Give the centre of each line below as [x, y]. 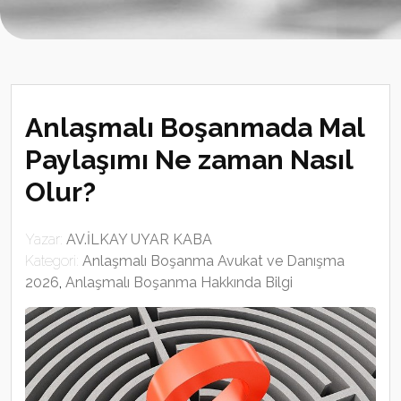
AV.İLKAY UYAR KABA [139, 239]
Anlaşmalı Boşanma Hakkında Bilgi [179, 282]
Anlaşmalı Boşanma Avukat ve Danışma [213, 261]
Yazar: [46, 239]
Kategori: [54, 261]
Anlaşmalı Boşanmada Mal [195, 128]
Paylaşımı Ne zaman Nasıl [189, 160]
